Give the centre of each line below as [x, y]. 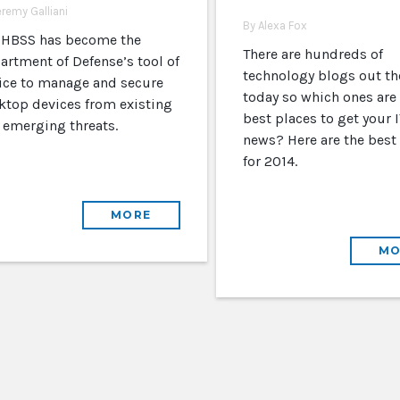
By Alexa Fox [275, 25]
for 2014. [270, 161]
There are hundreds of [312, 54]
